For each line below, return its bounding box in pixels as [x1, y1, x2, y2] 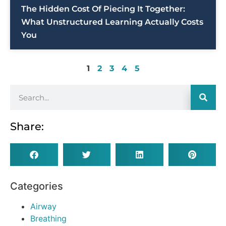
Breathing [30, 213, 67, 224]
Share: [10, 120, 44, 133]
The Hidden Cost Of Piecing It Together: [21, 4, 185, 14]
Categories [10, 180, 63, 193]
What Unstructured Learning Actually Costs [21, 17, 203, 27]
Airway [30, 201, 56, 212]
